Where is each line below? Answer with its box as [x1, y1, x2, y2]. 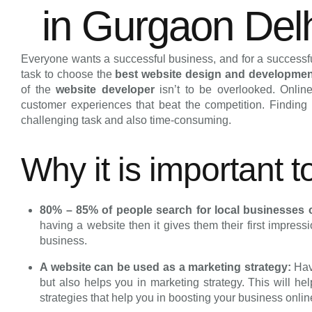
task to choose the [21, 68, 116, 80]
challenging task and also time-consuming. [21, 114, 231, 126]
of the [21, 84, 56, 95]
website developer [56, 84, 155, 95]
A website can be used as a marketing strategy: [40, 260, 295, 273]
